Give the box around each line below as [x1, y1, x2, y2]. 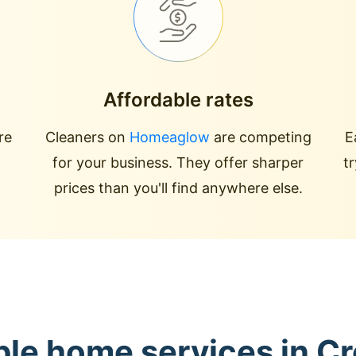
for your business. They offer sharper [52, 154, 304, 171]
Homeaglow [129, 129, 210, 145]
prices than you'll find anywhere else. [53, 180, 303, 196]
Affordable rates [103, 88, 253, 111]
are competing [209, 129, 311, 145]
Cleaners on [44, 129, 130, 145]
